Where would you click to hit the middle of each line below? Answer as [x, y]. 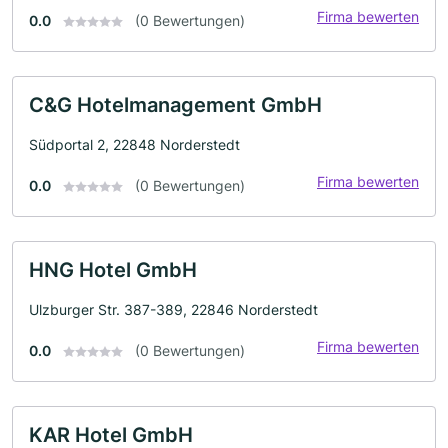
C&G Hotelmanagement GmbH [175, 104]
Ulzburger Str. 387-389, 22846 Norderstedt [173, 309]
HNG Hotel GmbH [113, 269]
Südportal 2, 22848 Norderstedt [134, 144]
